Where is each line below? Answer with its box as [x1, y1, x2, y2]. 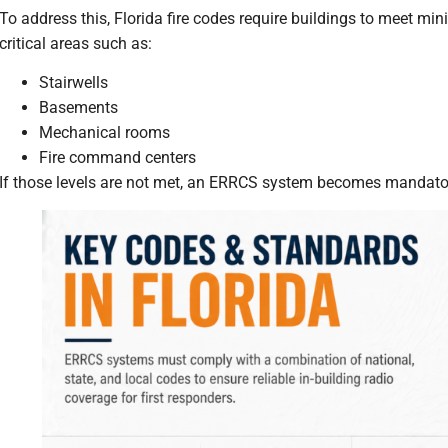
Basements [38, 98, 118, 118]
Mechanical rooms [38, 123, 170, 143]
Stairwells [38, 73, 108, 93]
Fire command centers [38, 148, 196, 168]
